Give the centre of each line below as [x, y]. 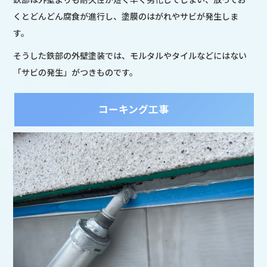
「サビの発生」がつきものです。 [76, 72]
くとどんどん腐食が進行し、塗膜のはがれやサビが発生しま [126, 16]
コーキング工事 [133, 109]
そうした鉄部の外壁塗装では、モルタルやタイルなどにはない [130, 56]
